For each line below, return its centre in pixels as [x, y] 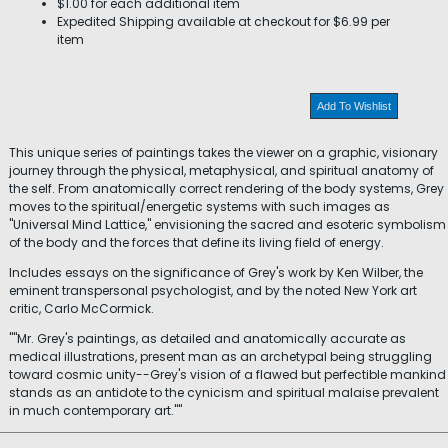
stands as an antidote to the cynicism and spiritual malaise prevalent [224, 392]
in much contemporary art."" [95, 410]
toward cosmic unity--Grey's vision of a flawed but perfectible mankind [227, 374]
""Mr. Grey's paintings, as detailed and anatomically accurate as [207, 338]
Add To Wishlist [354, 106]
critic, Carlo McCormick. [83, 308]
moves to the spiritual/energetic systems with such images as [199, 206]
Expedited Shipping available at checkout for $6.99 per [223, 21]
